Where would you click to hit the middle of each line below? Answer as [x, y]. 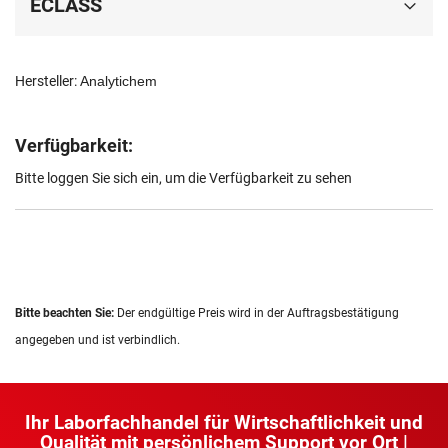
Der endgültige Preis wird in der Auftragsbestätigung [258, 313]
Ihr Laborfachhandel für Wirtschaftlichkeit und [224, 423]
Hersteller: [47, 81]
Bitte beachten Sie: [66, 313]
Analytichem [118, 81]
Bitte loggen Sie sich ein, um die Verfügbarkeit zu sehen [183, 178]
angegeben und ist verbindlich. [97, 340]
